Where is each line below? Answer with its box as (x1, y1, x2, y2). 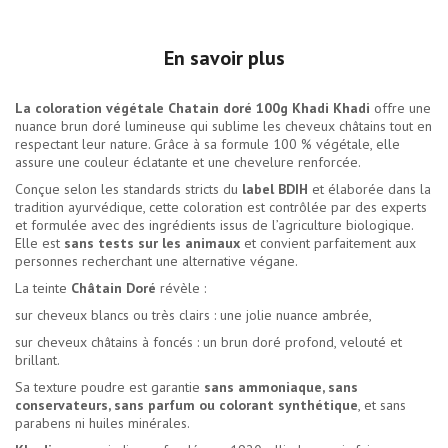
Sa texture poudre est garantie (15, 378, 204, 397)
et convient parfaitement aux (240, 234, 416, 253)
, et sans (358, 396, 406, 415)
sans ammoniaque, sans (204, 378, 358, 397)
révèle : (156, 279, 206, 298)
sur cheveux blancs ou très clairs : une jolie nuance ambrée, (15, 306, 372, 325)
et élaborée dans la (308, 180, 431, 199)
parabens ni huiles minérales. (15, 414, 190, 433)
